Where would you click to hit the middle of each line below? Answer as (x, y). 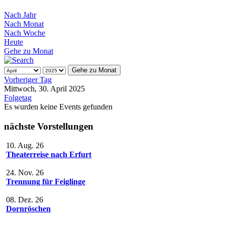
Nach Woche (25, 33)
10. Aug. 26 (25, 146)
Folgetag (18, 97)
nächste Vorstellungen (49, 126)
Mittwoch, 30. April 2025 (44, 88)
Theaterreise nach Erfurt (49, 155)
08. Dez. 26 (25, 200)
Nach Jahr (20, 15)
